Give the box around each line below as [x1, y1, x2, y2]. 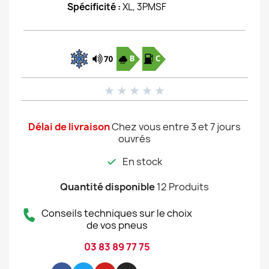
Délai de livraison [28, 120, 110, 133]
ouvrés [118, 132, 151, 145]
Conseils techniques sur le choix [41, 207, 192, 220]
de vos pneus [86, 219, 148, 232]
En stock [122, 155, 162, 168]
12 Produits [157, 180, 209, 193]
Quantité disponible [60, 180, 155, 193]
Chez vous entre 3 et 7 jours [112, 120, 241, 133]
